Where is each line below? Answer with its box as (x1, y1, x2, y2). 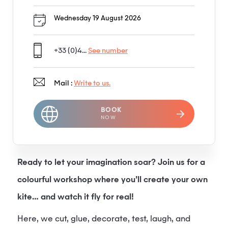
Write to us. (74, 80, 110, 87)
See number (88, 47, 128, 54)
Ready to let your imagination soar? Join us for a (17, 159, 205, 167)
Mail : (54, 80, 74, 87)
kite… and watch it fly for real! (17, 193, 134, 202)
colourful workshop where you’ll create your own (17, 176, 208, 184)
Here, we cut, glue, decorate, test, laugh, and (17, 215, 190, 223)
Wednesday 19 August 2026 (54, 15, 141, 22)
